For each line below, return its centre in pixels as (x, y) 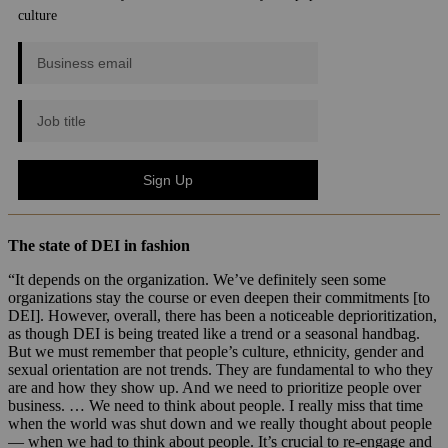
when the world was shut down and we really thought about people (220, 424)
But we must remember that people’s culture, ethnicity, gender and (216, 352)
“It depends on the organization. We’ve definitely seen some (197, 280)
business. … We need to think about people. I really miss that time (215, 406)
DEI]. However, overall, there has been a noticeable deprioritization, (222, 316)
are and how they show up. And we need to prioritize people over (214, 388)
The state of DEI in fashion (99, 246)
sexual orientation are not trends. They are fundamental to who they (220, 370)
